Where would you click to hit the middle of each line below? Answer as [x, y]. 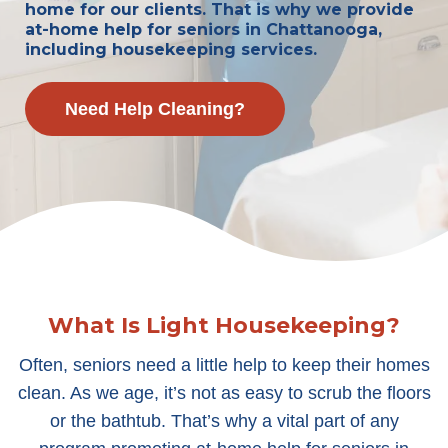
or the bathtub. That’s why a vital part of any [224, 421]
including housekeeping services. [171, 49]
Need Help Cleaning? [155, 109]
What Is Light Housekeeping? [224, 325]
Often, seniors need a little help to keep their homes [224, 365]
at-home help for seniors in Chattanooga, [203, 29]
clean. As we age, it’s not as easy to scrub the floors [224, 393]
